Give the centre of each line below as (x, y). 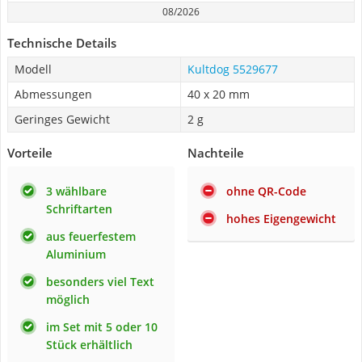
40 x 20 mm (219, 94)
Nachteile (216, 153)
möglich (68, 299)
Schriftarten (79, 209)
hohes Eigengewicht (281, 219)
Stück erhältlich (89, 345)
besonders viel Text (100, 282)
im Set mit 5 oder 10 (102, 327)
